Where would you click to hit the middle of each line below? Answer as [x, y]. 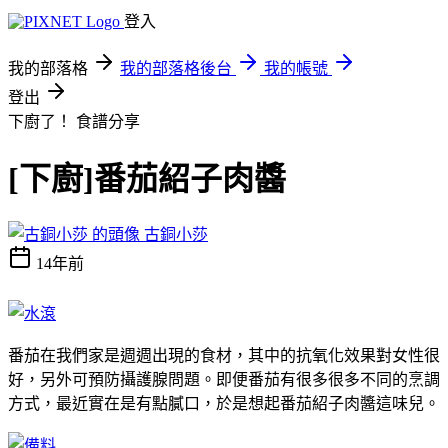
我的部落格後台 [176, 68]
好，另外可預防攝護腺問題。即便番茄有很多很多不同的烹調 [224, 379]
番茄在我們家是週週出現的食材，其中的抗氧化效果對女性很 [224, 355]
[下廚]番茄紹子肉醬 [147, 179]
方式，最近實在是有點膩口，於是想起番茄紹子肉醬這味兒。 [224, 403]
